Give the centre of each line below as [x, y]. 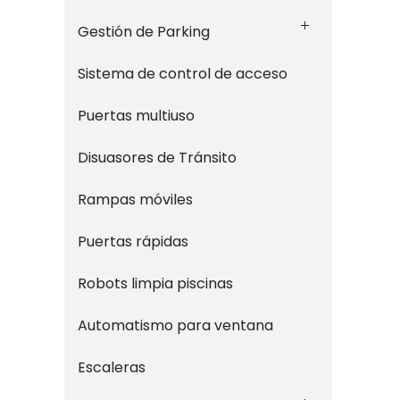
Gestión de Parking [144, 32]
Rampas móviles [135, 200]
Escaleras [112, 367]
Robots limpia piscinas [155, 283]
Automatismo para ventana [175, 325]
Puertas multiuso [136, 116]
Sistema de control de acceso [183, 74]
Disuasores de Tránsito [157, 158]
